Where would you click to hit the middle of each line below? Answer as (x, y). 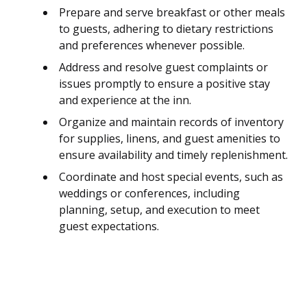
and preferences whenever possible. (152, 46)
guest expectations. (109, 226)
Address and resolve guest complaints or (163, 67)
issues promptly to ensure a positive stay (164, 84)
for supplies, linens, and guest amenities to (170, 139)
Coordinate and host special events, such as (171, 177)
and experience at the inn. (125, 100)
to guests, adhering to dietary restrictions (166, 29)
